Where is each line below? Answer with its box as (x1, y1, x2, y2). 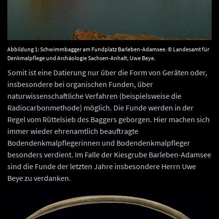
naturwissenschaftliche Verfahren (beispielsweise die (7, 90, 181, 101)
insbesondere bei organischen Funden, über (7, 79, 153, 89)
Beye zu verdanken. (7, 173, 71, 183)
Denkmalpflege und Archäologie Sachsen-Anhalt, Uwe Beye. (7, 54, 155, 62)
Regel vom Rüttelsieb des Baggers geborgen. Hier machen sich (7, 114, 210, 124)
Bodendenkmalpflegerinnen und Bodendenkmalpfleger (7, 137, 190, 148)
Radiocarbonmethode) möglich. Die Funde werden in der (7, 102, 194, 112)
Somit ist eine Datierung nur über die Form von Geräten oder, (7, 67, 207, 77)
